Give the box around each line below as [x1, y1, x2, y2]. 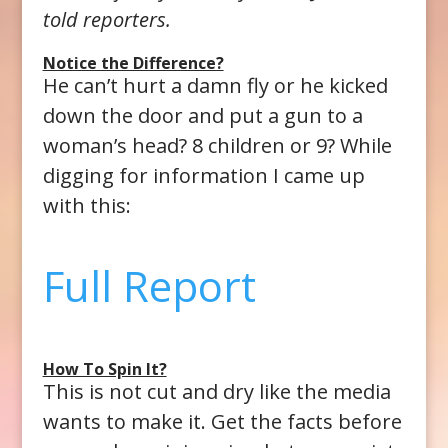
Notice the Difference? [42, 51, 224, 74]
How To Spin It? [42, 357, 167, 380]
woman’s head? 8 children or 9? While [42, 131, 392, 159]
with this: [42, 191, 131, 219]
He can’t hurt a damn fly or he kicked [42, 71, 388, 99]
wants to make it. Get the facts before [42, 407, 402, 435]
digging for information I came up [42, 161, 365, 189]
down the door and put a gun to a [42, 101, 363, 129]
